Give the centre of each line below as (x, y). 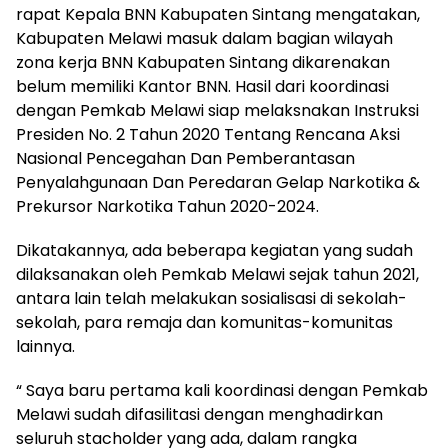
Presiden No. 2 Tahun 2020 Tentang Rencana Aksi (208, 135)
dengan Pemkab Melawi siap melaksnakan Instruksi (217, 111)
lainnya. (45, 347)
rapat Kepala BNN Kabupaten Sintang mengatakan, (218, 15)
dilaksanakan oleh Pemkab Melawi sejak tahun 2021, (217, 275)
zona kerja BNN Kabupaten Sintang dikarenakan (203, 63)
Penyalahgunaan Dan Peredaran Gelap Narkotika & (218, 183)
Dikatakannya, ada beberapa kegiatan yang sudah (214, 251)
